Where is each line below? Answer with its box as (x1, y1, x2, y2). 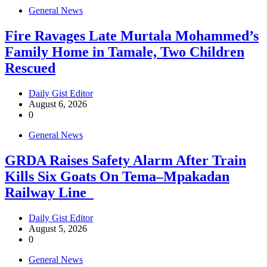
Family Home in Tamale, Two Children (5, 44, 244, 60)
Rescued (5, 60, 55, 76)
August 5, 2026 (29, 223, 87, 234)
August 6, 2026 (29, 98, 87, 109)
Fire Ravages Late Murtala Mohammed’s (5, 27, 259, 44)
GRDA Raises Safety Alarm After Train (5, 152, 246, 168)
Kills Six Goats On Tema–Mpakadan (5, 168, 229, 184)
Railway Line (5, 184, 94, 200)
